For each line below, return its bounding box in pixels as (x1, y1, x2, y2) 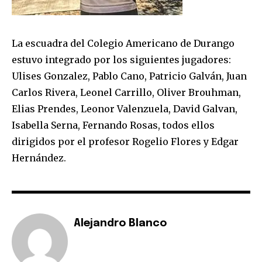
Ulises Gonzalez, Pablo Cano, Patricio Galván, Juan (12, 70, 247, 82)
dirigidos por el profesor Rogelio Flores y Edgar (12, 135, 239, 147)
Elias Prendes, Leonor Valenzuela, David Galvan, (12, 102, 237, 115)
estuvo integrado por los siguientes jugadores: (12, 53, 231, 65)
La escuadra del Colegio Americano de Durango (12, 37, 235, 49)
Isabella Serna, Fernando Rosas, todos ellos (12, 119, 215, 131)
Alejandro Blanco (74, 218, 167, 229)
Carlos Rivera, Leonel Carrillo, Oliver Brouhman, (12, 86, 241, 98)
